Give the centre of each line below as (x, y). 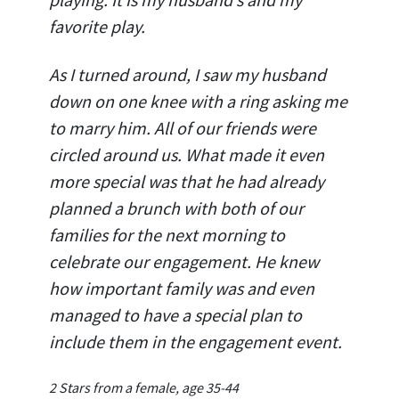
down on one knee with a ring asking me (198, 101)
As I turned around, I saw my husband (187, 74)
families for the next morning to (167, 234)
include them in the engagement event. (195, 341)
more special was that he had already (187, 181)
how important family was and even (182, 288)
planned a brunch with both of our (176, 208)
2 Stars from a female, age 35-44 (144, 387)
